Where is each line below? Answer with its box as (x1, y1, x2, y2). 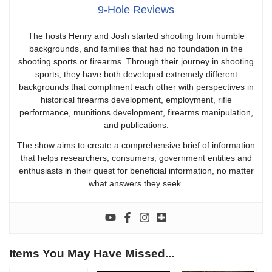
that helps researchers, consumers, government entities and (20, 153, 252, 163)
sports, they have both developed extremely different (35, 69, 237, 80)
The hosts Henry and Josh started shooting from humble (27, 31, 245, 41)
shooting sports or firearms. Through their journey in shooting (18, 56, 254, 67)
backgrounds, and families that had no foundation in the (29, 44, 243, 54)
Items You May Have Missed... (9, 247, 174, 260)
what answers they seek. (89, 178, 183, 189)
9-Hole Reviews (98, 4, 174, 16)
